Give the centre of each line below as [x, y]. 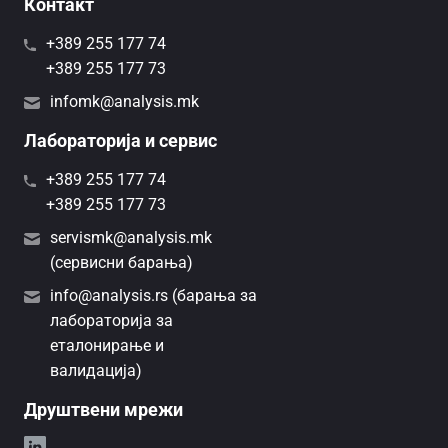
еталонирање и [107, 345]
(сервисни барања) [121, 262]
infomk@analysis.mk [124, 101]
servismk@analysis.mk [131, 237]
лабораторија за [111, 320]
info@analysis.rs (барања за [153, 295]
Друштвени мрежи [103, 409]
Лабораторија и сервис [120, 140]
